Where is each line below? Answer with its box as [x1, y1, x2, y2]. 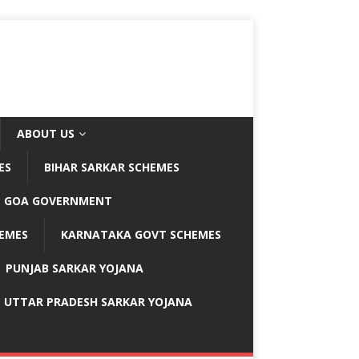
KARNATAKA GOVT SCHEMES [61, 227, 221, 242]
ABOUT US [17, 126, 75, 141]
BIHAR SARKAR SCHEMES [44, 159, 179, 175]
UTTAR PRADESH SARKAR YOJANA [4, 294, 192, 309]
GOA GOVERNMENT [4, 193, 112, 208]
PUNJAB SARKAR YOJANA [6, 260, 147, 276]
